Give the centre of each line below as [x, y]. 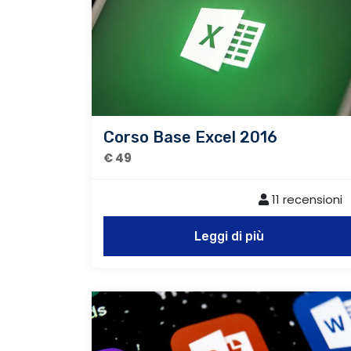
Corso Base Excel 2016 [190, 137]
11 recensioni [306, 199]
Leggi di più [229, 236]
